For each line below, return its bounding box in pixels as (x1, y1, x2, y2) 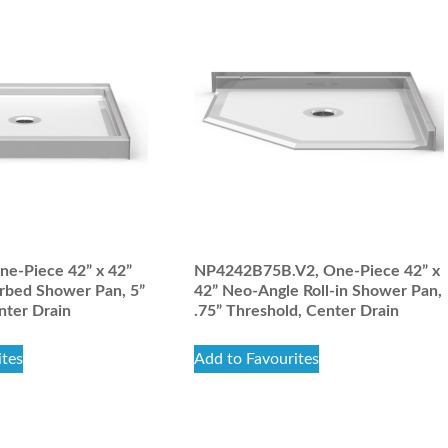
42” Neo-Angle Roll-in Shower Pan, (194, 283, 443, 299)
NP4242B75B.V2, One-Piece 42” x (194, 263, 441, 279)
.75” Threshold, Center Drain (194, 303, 400, 319)
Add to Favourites (194, 351, 320, 367)
